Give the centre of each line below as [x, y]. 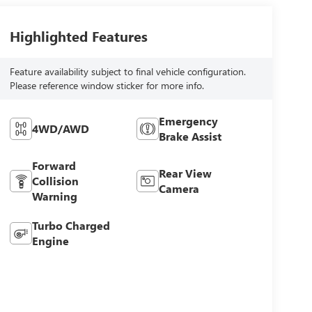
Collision [55, 181]
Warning [54, 196]
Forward [54, 166]
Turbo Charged [71, 226]
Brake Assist [190, 136]
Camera [179, 189]
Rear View [186, 173]
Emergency [189, 121]
